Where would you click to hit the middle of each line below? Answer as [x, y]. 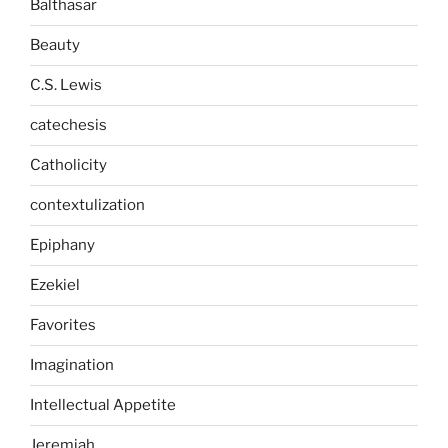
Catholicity [68, 165]
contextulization [87, 205]
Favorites [63, 325]
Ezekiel [55, 285]
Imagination [72, 365]
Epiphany [62, 245]
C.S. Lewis [66, 85]
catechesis [68, 125]
